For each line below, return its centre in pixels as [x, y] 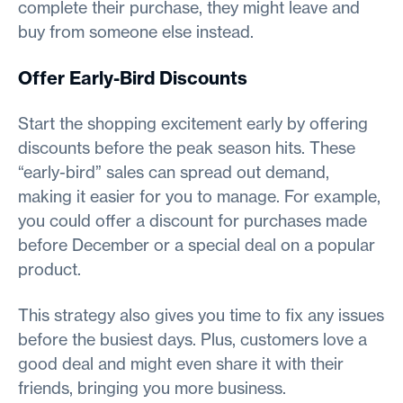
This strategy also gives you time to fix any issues [201, 315]
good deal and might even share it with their [181, 363]
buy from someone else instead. [136, 31]
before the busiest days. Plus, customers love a [193, 339]
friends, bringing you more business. [152, 388]
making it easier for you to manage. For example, [199, 196]
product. [49, 269]
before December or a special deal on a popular [197, 245]
